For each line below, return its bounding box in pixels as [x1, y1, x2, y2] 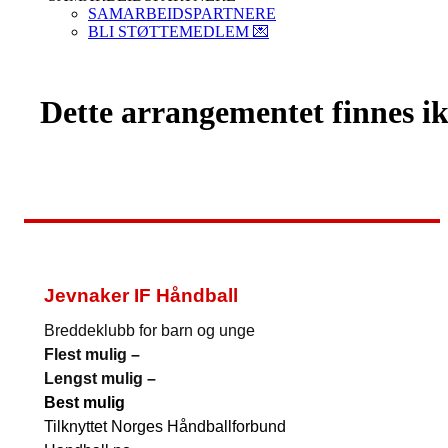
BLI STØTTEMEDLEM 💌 [88, 23, 269, 40]
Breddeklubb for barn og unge [44, 321, 255, 339]
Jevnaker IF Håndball [44, 284, 238, 306]
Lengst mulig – [44, 369, 160, 387]
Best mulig [44, 393, 125, 411]
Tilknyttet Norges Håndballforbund [44, 417, 286, 435]
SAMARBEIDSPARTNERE [88, 5, 276, 22]
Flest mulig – [44, 345, 144, 363]
